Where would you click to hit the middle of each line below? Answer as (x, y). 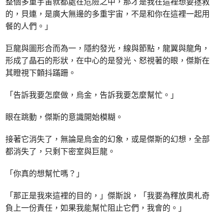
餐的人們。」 (29, 26)
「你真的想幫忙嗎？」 (45, 173)
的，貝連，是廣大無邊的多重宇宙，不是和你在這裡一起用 (108, 14)
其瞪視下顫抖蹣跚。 (41, 72)
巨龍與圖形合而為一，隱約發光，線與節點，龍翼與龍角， (108, 48)
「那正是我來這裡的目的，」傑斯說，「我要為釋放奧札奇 (108, 195)
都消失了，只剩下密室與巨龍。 (61, 151)
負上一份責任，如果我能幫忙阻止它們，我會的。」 (96, 207)
